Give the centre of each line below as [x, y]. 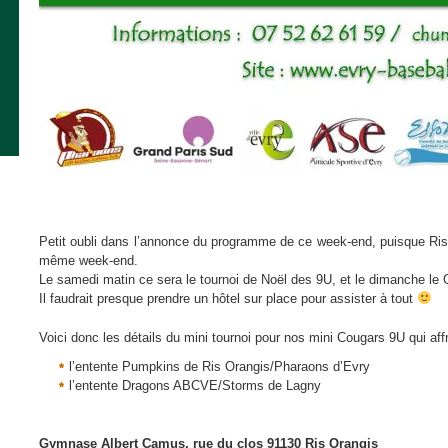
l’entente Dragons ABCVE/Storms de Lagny [195, 385]
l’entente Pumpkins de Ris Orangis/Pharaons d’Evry [219, 366]
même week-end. [88, 260]
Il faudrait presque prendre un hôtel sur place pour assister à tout [228, 298]
